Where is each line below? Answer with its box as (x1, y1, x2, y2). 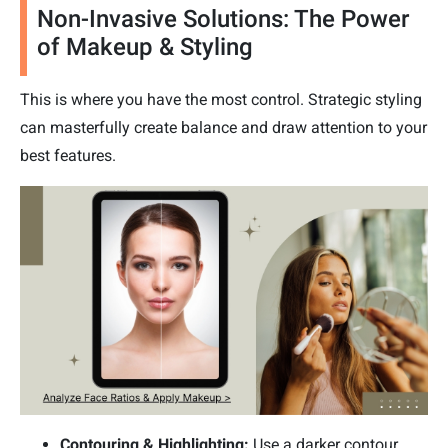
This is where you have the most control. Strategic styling (20, 89, 422, 109)
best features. (20, 145, 116, 165)
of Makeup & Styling (37, 32, 253, 61)
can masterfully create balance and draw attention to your (20, 117, 427, 137)
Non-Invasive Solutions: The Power (37, 4, 409, 33)
